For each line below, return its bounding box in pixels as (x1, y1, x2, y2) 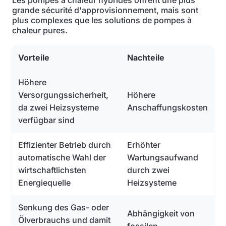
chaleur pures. (12, 25, 68, 35)
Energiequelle (18, 178, 71, 188)
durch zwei (127, 165, 169, 175)
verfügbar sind (18, 115, 75, 125)
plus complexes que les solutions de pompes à (12, 15, 192, 25)
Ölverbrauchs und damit (18, 215, 110, 225)
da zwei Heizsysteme (18, 102, 99, 112)
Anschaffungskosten (127, 102, 208, 112)
